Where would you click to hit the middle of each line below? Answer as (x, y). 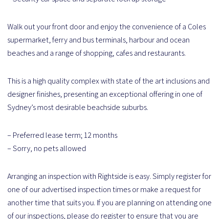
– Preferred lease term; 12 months (62, 135)
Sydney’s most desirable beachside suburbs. (78, 107)
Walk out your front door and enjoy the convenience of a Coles (107, 26)
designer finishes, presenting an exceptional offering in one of (105, 94)
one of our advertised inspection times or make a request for (104, 189)
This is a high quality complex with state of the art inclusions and (109, 81)
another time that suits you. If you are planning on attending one (109, 202)
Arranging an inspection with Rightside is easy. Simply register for (109, 176)
